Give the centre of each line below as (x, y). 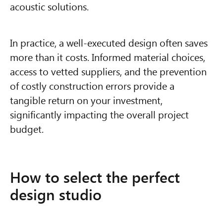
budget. (27, 129)
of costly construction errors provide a (92, 85)
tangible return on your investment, (86, 100)
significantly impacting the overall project (99, 114)
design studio (56, 194)
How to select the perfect (95, 177)
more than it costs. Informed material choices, (108, 57)
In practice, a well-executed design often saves (109, 42)
